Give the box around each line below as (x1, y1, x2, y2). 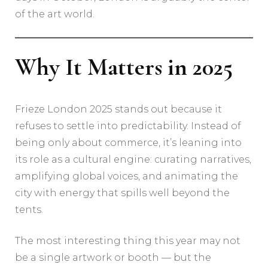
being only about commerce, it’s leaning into (15, 137, 242, 149)
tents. (15, 204, 43, 216)
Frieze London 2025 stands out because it (15, 103, 222, 115)
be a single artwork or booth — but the (15, 252, 211, 264)
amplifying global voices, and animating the (15, 170, 238, 182)
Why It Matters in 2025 (15, 53, 233, 82)
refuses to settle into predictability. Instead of (15, 120, 241, 132)
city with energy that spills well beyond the (15, 187, 230, 199)
